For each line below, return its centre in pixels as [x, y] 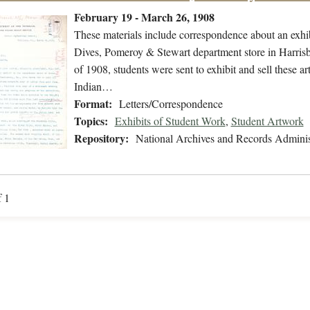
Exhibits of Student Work [170, 121]
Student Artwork [267, 121]
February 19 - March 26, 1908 [144, 17]
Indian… [93, 86]
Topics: [91, 121]
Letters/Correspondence [171, 104]
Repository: [101, 138]
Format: [93, 104]
